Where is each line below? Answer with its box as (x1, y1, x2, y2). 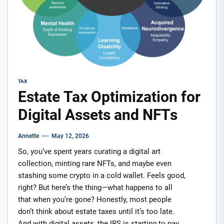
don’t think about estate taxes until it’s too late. (18, 206, 174, 216)
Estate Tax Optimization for (18, 87, 200, 105)
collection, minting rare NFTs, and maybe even (18, 158, 171, 168)
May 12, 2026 (51, 132, 89, 139)
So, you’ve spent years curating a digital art (18, 146, 160, 156)
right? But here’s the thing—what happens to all (18, 182, 172, 192)
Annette (18, 132, 39, 139)
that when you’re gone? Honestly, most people (18, 194, 171, 204)
